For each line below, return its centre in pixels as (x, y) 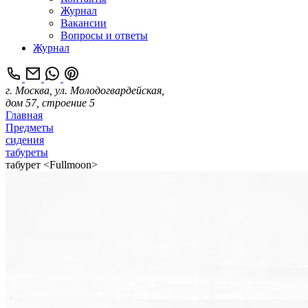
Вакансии (84, 23)
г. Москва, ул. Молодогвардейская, (85, 90)
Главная (24, 115)
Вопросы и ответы (104, 35)
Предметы (30, 128)
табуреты (27, 152)
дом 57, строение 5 (50, 103)
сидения (25, 140)
